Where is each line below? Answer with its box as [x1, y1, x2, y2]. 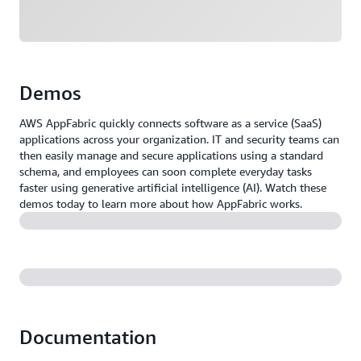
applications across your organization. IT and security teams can [19, 132, 339, 146]
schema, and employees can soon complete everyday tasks [19, 164, 312, 178]
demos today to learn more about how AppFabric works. [19, 197, 302, 210]
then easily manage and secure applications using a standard [19, 148, 323, 162]
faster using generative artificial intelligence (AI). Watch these [19, 180, 326, 194]
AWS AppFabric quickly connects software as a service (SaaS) [19, 116, 322, 130]
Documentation [19, 326, 156, 348]
